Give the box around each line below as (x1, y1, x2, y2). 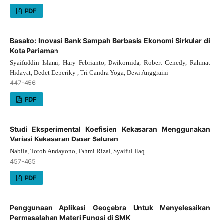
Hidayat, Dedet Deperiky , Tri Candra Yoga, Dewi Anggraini (9, 68, 168, 76)
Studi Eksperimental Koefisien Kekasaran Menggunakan (9, 124, 211, 133)
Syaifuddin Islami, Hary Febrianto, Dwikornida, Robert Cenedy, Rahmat (9, 58, 211, 66)
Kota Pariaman (9, 46, 58, 55)
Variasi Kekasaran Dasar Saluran (9, 134, 118, 143)
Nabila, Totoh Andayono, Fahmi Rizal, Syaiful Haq (9, 147, 145, 155)
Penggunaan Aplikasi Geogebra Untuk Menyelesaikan (9, 203, 211, 212)
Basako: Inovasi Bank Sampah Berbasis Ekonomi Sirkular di (9, 36, 211, 45)
